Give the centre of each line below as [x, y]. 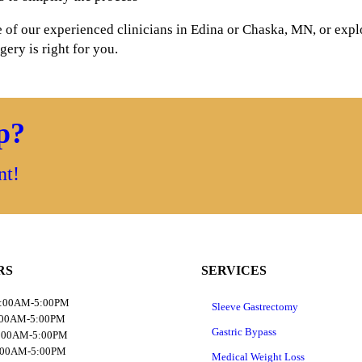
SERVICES [234, 270]
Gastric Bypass [244, 332]
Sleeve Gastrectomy [255, 307]
